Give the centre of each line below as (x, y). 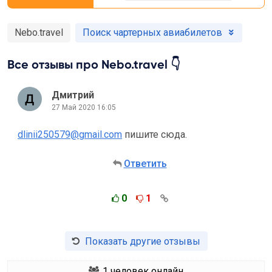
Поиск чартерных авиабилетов (152, 32)
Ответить (145, 164)
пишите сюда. (155, 134)
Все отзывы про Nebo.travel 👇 (94, 64)
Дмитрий (73, 95)
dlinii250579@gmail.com (70, 134)
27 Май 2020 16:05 (84, 107)
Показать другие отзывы (142, 241)
